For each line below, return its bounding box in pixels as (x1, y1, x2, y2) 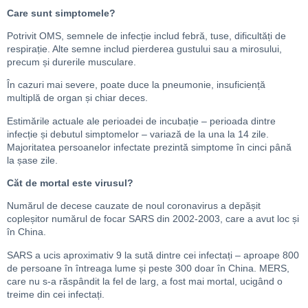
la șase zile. (7, 154, 58, 166)
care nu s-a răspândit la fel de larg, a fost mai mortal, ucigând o (7, 275, 283, 287)
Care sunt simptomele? (7, 7, 115, 19)
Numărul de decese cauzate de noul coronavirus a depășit (7, 200, 261, 212)
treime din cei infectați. (7, 288, 104, 300)
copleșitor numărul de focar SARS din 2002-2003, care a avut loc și (7, 213, 299, 225)
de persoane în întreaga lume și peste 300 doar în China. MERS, (7, 262, 289, 274)
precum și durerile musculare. (7, 56, 136, 67)
